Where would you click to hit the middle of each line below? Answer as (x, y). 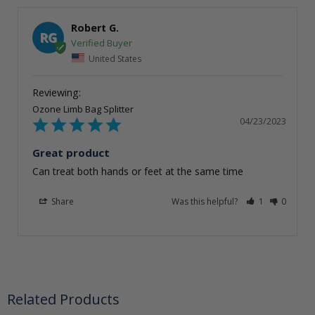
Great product (71, 153)
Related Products (63, 300)
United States (115, 58)
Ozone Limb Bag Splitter (83, 109)
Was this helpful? (206, 202)
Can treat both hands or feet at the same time (138, 172)
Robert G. (95, 27)
